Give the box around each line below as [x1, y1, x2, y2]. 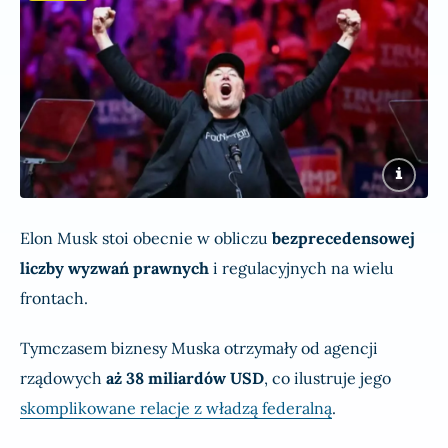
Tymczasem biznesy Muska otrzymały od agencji [20, 338, 378, 359]
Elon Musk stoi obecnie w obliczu [20, 228, 272, 249]
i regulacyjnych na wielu [209, 258, 394, 279]
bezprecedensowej [272, 228, 415, 249]
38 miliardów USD [126, 368, 264, 389]
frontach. [20, 288, 88, 309]
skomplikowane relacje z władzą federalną [20, 398, 332, 419]
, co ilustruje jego [264, 368, 391, 389]
